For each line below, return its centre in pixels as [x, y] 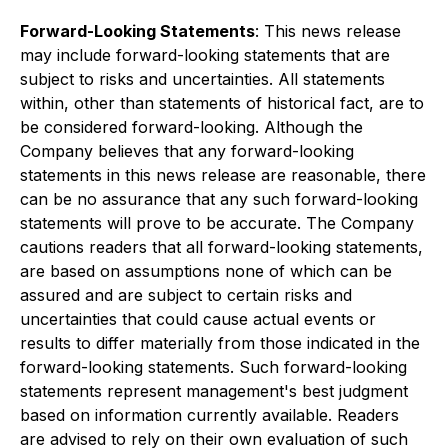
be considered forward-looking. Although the [191, 127]
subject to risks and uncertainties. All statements [202, 79]
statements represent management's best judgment [214, 391]
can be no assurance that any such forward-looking [219, 199]
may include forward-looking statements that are [205, 55]
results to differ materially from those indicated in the [220, 343]
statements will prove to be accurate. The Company [217, 223]
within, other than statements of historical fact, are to [222, 103]
